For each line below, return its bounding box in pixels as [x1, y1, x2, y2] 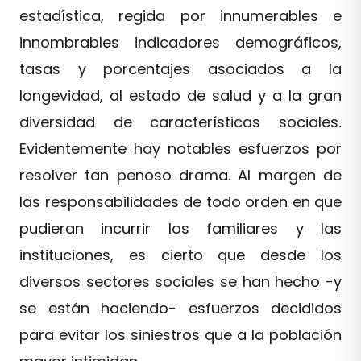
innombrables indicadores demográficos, [19, 32, 342, 52]
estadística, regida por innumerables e [19, 6, 342, 26]
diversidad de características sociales [19, 112, 338, 132]
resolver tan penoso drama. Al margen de [19, 165, 342, 185]
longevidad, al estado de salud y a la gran [19, 85, 342, 106]
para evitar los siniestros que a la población [19, 325, 342, 345]
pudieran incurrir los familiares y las [19, 218, 342, 239]
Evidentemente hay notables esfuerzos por [19, 139, 342, 159]
